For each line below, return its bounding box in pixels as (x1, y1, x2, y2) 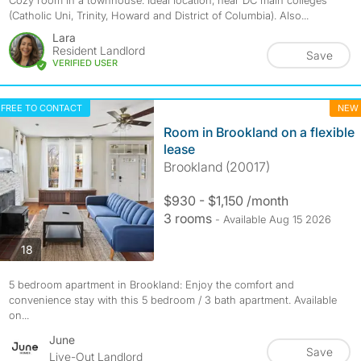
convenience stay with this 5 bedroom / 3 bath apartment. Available (8, 293, 337, 306)
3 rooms (163, 210, 215, 226)
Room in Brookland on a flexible (163, 124, 355, 140)
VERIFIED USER (52, 57, 118, 68)
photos (31, 241, 68, 255)
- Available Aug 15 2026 (214, 213, 331, 226)
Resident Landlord (52, 44, 145, 57)
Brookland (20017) (163, 159, 270, 175)
